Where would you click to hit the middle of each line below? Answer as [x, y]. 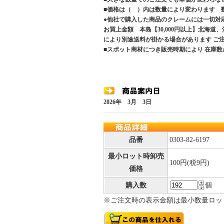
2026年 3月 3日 [127, 102]
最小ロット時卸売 [136, 156]
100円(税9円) [189, 163]
